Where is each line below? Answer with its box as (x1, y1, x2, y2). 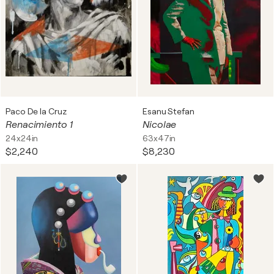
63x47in (143, 133, 176, 143)
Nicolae (143, 119, 177, 130)
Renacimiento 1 (6, 119, 73, 130)
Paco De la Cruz (6, 106, 67, 116)
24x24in (6, 133, 39, 143)
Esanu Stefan (143, 106, 194, 116)
